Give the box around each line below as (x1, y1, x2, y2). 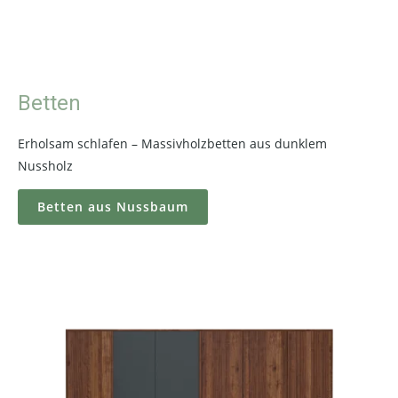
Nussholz (18, 157, 73, 174)
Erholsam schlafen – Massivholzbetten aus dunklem (18, 135, 327, 152)
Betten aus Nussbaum (37, 198, 188, 215)
